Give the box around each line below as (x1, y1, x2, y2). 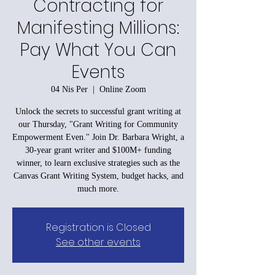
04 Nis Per (50, 84, 88, 94)
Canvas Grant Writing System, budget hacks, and (13, 171, 184, 180)
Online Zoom (99, 84, 146, 94)
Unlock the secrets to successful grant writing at (15, 106, 181, 116)
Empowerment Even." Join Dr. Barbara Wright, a (12, 132, 184, 142)
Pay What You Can (20, 37, 176, 62)
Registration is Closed (45, 220, 151, 234)
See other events (56, 234, 141, 249)
